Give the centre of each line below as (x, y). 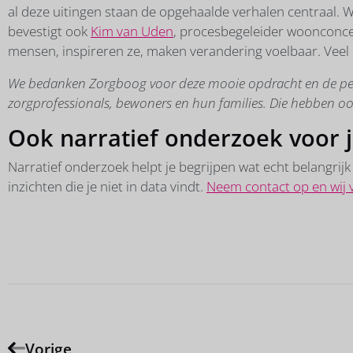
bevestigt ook (49, 31)
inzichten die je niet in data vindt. (107, 186)
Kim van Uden (132, 31)
